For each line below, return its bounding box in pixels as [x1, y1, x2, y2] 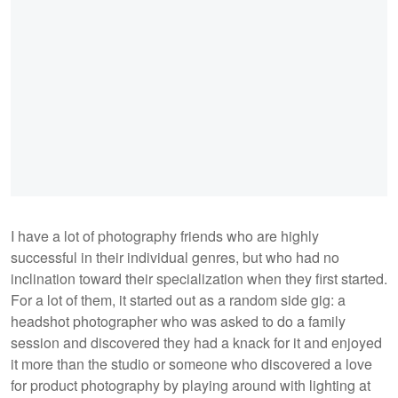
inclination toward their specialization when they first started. [11, 267, 387, 289]
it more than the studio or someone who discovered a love [11, 353, 372, 374]
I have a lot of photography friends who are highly [11, 225, 319, 246]
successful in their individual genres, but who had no [11, 246, 339, 267]
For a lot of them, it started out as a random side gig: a [11, 289, 346, 310]
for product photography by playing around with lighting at [11, 374, 370, 395]
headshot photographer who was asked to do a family [11, 310, 346, 331]
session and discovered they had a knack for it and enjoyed [11, 331, 382, 353]
